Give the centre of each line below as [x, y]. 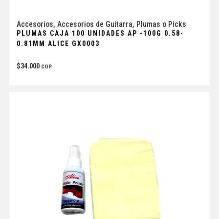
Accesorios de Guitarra [95, 24]
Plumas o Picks [161, 24]
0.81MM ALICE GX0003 [58, 44]
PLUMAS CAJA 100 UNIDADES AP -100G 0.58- [100, 33]
